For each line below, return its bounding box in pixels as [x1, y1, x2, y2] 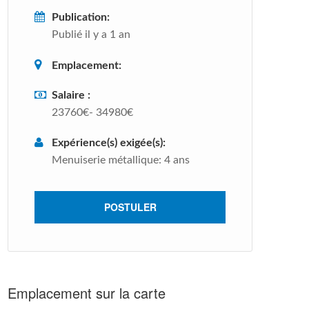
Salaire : [52, 90, 90, 101]
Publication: [52, 12, 110, 23]
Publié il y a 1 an [52, 29, 130, 40]
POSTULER [103, 200, 157, 214]
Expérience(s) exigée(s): [52, 137, 166, 148]
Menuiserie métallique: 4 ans [52, 154, 190, 166]
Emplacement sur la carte [8, 283, 166, 303]
